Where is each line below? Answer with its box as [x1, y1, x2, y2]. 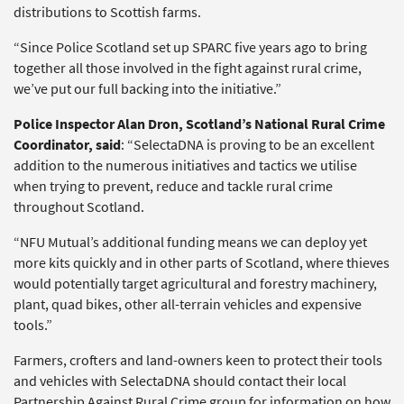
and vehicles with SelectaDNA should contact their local [14, 371, 346, 390]
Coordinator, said [14, 134, 121, 154]
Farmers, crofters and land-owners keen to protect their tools [14, 350, 382, 370]
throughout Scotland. [14, 197, 144, 216]
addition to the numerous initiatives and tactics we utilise [14, 155, 357, 175]
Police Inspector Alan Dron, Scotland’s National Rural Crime [14, 114, 385, 133]
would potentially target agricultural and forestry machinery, [14, 273, 377, 293]
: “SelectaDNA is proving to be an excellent [121, 134, 374, 154]
